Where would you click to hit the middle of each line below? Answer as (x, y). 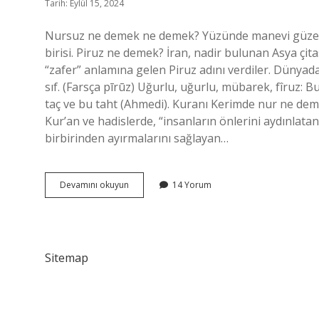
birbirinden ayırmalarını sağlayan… (137, 138)
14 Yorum (192, 185)
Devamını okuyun (94, 185)
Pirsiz (139, 197)
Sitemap (67, 258)
